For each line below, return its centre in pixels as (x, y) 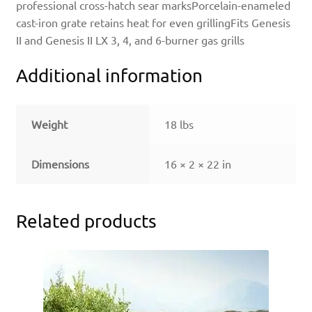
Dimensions (61, 163)
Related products (86, 221)
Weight (50, 124)
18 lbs (179, 124)
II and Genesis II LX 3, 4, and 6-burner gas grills (130, 40)
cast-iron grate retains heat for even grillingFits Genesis (153, 23)
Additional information (109, 75)
